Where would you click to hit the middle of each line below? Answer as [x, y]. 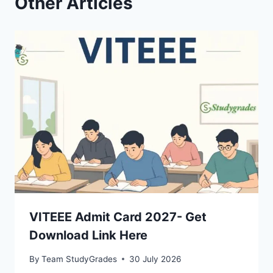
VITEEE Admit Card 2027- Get [118, 217]
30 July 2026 [155, 259]
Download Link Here [88, 236]
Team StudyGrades [80, 259]
